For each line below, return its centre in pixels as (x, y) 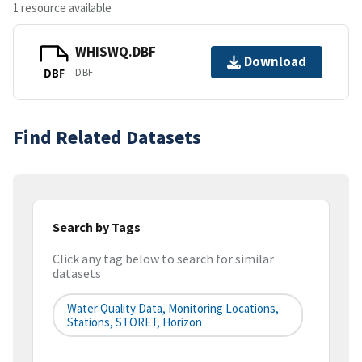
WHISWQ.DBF (116, 52)
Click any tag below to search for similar (163, 259)
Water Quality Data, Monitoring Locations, (173, 309)
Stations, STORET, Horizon (135, 322)
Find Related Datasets (107, 137)
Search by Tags (97, 227)
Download (275, 62)
